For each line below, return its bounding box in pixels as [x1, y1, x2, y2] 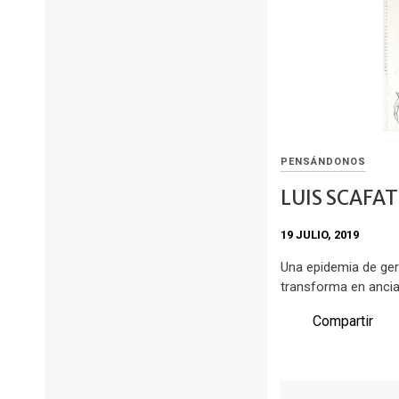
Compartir [313, 312, 373, 330]
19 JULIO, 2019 [281, 228, 359, 242]
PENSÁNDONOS [281, 156, 366, 167]
